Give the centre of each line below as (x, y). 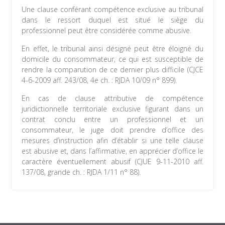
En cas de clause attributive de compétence (113, 98)
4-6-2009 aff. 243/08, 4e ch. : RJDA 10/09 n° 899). (99, 80)
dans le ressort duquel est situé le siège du (113, 20)
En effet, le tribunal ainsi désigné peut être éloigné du (113, 49)
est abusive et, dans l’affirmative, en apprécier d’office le (113, 151)
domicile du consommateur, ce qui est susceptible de (113, 59)
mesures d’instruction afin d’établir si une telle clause (113, 141)
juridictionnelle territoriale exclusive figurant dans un (113, 109)
